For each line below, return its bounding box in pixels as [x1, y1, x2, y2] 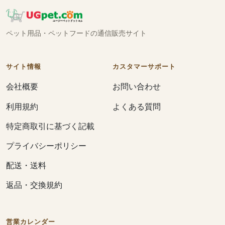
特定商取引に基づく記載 [6, 121, 94, 131]
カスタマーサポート [113, 63, 176, 71]
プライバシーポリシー [6, 140, 86, 151]
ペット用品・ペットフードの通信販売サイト [6, 29, 147, 38]
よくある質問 [113, 101, 161, 111]
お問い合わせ [113, 81, 161, 92]
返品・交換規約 [6, 179, 62, 190]
